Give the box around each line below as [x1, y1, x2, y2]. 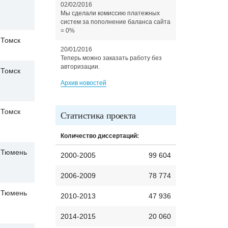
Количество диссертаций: [60, 132, 139, 139]
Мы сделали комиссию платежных [60, 10, 160, 17]
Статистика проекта [60, 109, 136, 121]
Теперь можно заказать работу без [60, 54, 162, 62]
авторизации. [60, 63, 100, 70]
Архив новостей [60, 79, 106, 87]
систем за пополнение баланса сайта [60, 18, 170, 25]
